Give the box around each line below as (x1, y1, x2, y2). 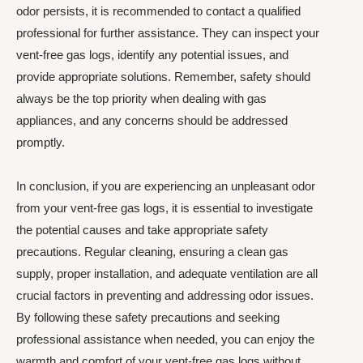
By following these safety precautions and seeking (16, 310, 280, 324)
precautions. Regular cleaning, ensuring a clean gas (16, 244, 288, 258)
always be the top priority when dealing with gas (16, 92, 267, 106)
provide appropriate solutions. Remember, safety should (16, 70, 310, 84)
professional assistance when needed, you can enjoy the (16, 331, 314, 346)
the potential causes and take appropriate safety (16, 222, 268, 237)
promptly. (16, 135, 65, 150)
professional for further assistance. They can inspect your (16, 26, 319, 41)
